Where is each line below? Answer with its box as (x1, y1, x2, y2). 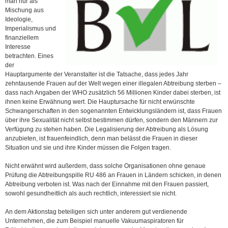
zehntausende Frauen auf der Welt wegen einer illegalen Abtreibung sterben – (5, 80, 221, 88)
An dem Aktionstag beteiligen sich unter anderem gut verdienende (5, 208, 187, 216)
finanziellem (5, 34, 39, 42)
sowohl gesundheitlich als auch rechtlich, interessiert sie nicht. (5, 190, 177, 197)
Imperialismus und (5, 25, 56, 33)
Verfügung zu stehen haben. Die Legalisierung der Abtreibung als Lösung (5, 126, 208, 133)
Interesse (5, 43, 31, 51)
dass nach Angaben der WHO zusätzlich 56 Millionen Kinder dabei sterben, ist (5, 89, 220, 97)
